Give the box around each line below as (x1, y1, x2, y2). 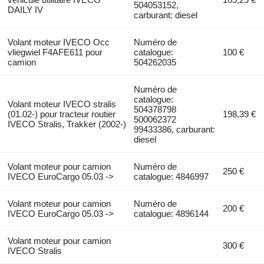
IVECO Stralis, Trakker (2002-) (7, 119, 126, 130)
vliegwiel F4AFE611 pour (7, 47, 103, 58)
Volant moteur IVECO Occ (7, 37, 110, 48)
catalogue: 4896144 (134, 209, 209, 219)
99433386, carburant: (134, 124, 216, 135)
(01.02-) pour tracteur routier (7, 109, 115, 120)
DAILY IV (7, 5, 43, 15)
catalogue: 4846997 (134, 171, 209, 182)
